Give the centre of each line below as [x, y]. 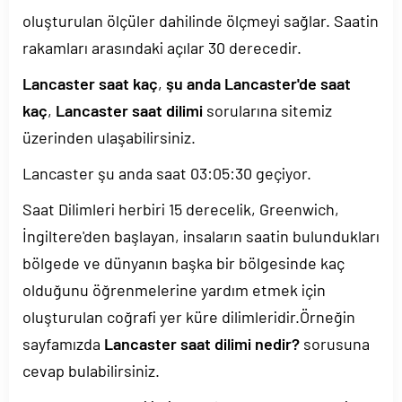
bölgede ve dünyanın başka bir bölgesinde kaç [184, 263]
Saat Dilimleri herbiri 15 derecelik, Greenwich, [181, 209]
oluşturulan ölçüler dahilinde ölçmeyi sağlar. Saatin [201, 21]
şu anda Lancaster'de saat [258, 83]
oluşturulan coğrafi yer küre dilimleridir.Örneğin [189, 317]
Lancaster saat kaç [90, 83]
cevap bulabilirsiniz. [91, 371]
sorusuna [335, 344]
